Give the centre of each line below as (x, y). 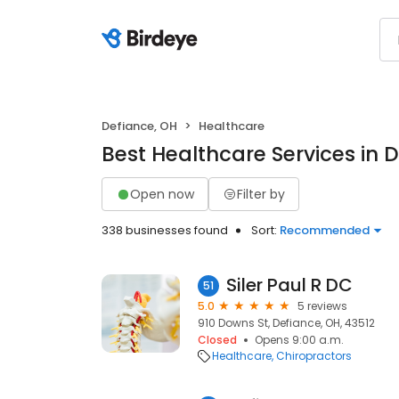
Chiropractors (314, 356)
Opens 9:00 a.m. (299, 340)
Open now (162, 194)
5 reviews (322, 306)
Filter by (261, 194)
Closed (217, 340)
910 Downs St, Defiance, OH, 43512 (286, 323)
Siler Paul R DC (289, 285)
